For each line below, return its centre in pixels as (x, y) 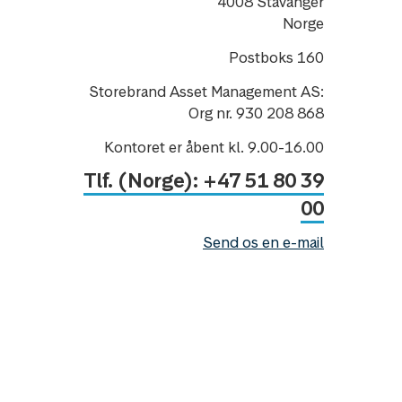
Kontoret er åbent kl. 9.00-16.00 (214, 148)
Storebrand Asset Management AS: (206, 92)
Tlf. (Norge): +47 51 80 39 (204, 181)
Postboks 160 (276, 58)
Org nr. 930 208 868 (256, 114)
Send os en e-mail (263, 243)
